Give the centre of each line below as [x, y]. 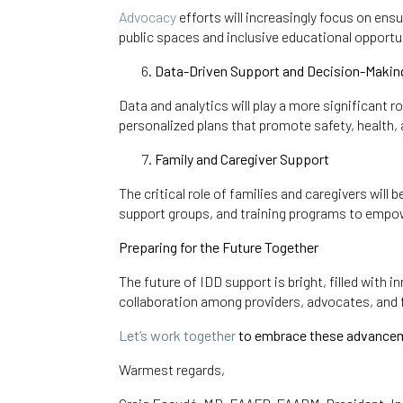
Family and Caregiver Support [242, 159]
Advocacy [148, 17]
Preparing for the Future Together [219, 247]
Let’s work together [177, 336]
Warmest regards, [172, 370]
